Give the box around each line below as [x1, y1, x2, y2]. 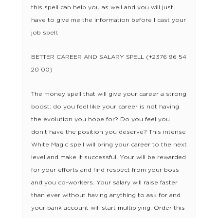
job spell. [31, 30, 58, 36]
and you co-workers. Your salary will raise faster [31, 180, 178, 186]
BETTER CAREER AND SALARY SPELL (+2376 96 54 [31, 54, 186, 60]
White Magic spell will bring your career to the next [31, 142, 187, 148]
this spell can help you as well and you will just [31, 4, 173, 11]
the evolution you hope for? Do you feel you [31, 116, 170, 123]
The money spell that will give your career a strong [31, 91, 186, 97]
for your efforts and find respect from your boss [31, 167, 179, 173]
